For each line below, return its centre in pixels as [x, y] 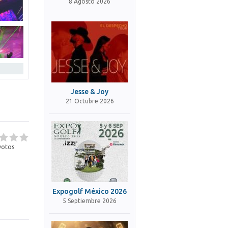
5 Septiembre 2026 [90, 201]
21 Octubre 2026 [90, 101]
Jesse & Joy [90, 92]
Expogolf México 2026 [90, 191]
